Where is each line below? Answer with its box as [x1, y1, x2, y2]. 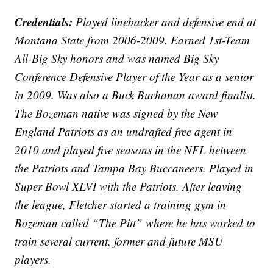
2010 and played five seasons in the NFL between [15, 141, 247, 157]
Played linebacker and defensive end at [73, 13, 257, 29]
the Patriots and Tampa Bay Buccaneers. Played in [15, 160, 254, 175]
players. [15, 251, 55, 267]
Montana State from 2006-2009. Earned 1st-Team [15, 32, 250, 48]
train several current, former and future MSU [15, 233, 224, 249]
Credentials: [15, 13, 73, 30]
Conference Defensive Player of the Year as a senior [15, 68, 254, 84]
